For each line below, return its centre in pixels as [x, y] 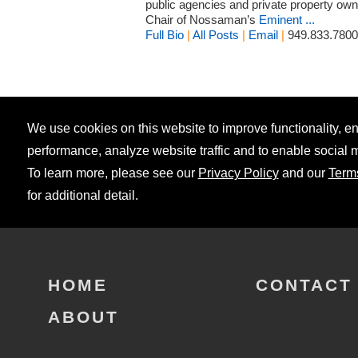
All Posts [216, 34]
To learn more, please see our [112, 173]
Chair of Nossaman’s [202, 19]
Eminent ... [287, 19]
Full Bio [165, 34]
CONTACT [304, 284]
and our [303, 173]
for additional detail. [82, 195]
